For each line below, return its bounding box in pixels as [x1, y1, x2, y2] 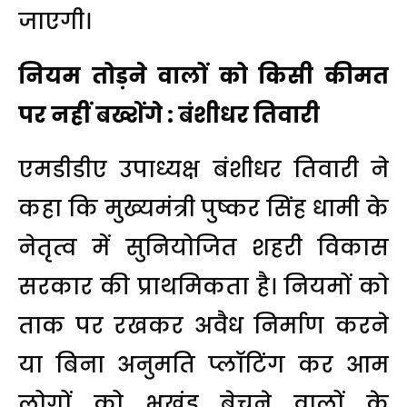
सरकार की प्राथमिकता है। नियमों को [18, 271, 389, 302]
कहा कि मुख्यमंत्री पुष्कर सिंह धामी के [18, 193, 389, 223]
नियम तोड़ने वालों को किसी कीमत [18, 60, 389, 91]
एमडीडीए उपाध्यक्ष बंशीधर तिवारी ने [18, 154, 389, 184]
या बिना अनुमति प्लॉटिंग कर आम [18, 349, 389, 380]
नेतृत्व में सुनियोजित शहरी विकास [18, 232, 389, 263]
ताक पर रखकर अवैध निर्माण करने [18, 310, 389, 341]
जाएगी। [18, 5, 91, 36]
